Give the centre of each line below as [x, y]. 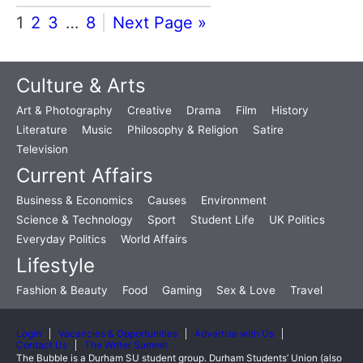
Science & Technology [75, 220]
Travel [306, 290]
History [290, 111]
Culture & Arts [81, 86]
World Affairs [154, 239]
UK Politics [297, 220]
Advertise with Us [234, 333]
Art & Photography [64, 111]
